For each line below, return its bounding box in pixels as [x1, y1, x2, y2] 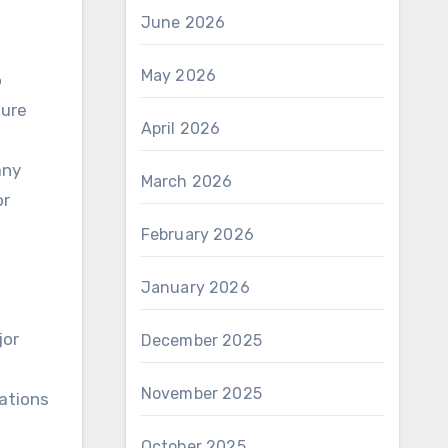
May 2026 [140, 66, 217, 85]
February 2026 [140, 225, 255, 244]
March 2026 [140, 172, 233, 191]
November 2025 [140, 384, 263, 403]
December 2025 [140, 331, 263, 350]
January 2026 [140, 278, 250, 297]
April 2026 [140, 119, 221, 138]
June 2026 [140, 13, 226, 32]
